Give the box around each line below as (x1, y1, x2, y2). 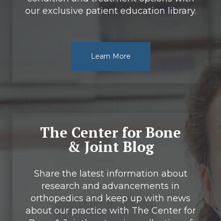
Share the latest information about (34, 168, 187, 179)
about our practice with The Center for (25, 205, 196, 216)
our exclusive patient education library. (25, 5, 196, 16)
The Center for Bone (40, 122, 181, 142)
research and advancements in (41, 180, 180, 191)
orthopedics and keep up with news (31, 192, 190, 204)
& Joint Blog (67, 137, 154, 156)
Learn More (90, 51, 131, 61)
